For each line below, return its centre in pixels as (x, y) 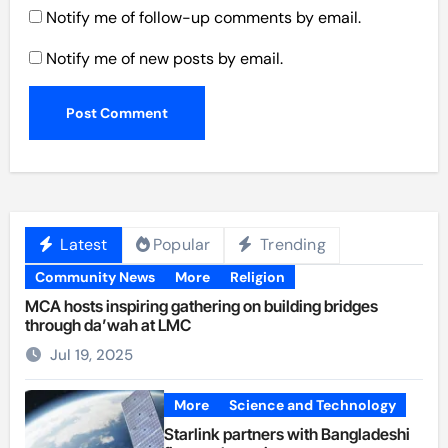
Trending (290, 245)
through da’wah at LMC (107, 324)
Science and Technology (313, 404)
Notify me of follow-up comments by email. (204, 17)
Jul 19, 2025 (91, 355)
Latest (82, 245)
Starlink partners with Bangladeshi (287, 433)
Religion (257, 276)
